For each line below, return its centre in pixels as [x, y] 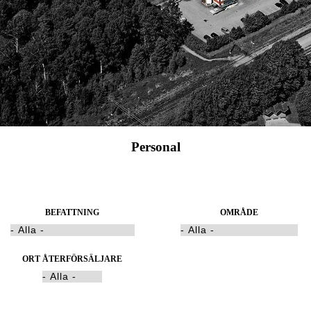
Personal [155, 146]
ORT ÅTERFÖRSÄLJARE [72, 259]
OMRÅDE [239, 213]
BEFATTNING [72, 213]
